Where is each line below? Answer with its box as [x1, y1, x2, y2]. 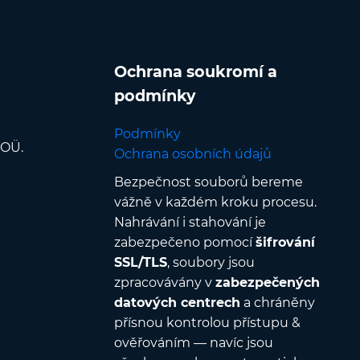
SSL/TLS [113, 254, 167, 270]
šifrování [255, 234, 315, 250]
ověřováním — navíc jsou [113, 334, 273, 350]
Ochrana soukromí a [113, 61, 277, 81]
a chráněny [239, 294, 315, 310]
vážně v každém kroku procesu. [113, 194, 317, 210]
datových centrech [113, 294, 240, 310]
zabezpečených [215, 274, 320, 290]
